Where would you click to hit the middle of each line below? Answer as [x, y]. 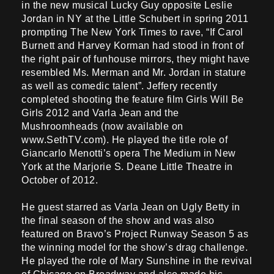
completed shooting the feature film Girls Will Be [133, 100]
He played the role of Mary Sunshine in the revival [137, 261]
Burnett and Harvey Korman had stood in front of [133, 46]
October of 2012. [60, 180]
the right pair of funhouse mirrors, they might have [136, 59]
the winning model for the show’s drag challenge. [135, 248]
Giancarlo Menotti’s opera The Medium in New [129, 154]
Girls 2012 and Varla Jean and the [100, 113]
